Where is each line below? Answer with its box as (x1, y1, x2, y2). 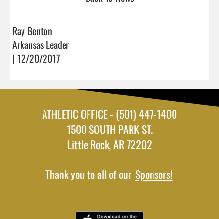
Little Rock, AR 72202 (67, 136, 152, 152)
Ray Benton (12, 23, 52, 38)
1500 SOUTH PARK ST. (66, 121, 153, 137)
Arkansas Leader (12, 37, 69, 52)
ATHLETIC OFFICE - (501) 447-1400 (42, 106, 177, 122)
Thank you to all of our (45, 166, 134, 182)
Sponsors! (135, 166, 173, 182)
